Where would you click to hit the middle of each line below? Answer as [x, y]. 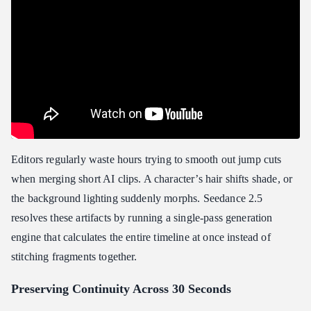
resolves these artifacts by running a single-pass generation [142, 218]
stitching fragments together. [74, 257]
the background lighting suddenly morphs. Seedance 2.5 [137, 198]
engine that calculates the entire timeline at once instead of [141, 237]
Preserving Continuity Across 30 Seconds [121, 289]
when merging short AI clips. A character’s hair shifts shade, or [152, 179]
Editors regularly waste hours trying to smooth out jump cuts [146, 159]
